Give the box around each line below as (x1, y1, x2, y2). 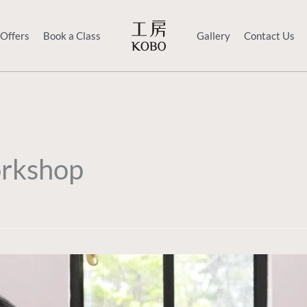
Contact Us (243, 29, 295, 42)
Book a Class (42, 29, 101, 42)
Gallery (196, 29, 230, 42)
